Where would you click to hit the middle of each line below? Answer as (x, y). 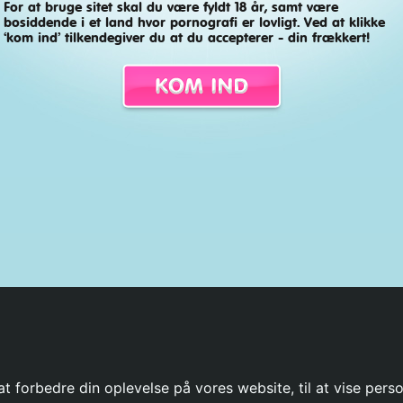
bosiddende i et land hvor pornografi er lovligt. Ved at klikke (194, 23)
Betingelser (157, 337)
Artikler (93, 337)
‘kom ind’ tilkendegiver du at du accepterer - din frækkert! (187, 38)
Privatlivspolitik (356, 337)
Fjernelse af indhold (253, 337)
